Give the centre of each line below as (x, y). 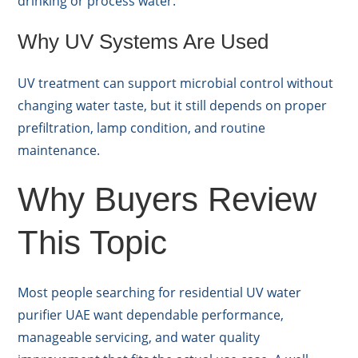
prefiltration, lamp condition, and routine (142, 128)
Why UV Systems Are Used (143, 42)
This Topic (93, 243)
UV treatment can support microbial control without (176, 84)
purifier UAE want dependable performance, (151, 315)
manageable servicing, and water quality (139, 338)
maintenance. (59, 151)
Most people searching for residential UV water (160, 293)
